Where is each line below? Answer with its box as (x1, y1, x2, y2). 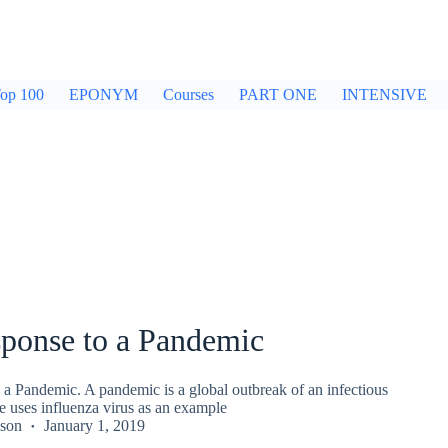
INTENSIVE (342, 86, 427, 103)
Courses (163, 86, 214, 103)
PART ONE (239, 86, 317, 103)
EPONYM (69, 86, 138, 103)
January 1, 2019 (43, 416, 145, 434)
